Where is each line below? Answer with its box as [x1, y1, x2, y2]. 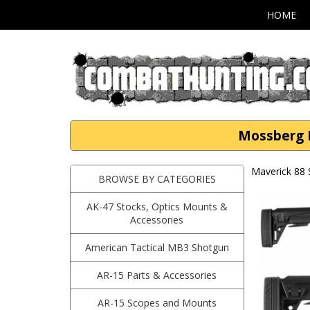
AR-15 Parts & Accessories [97, 268, 217, 282]
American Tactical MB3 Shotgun [84, 241, 229, 254]
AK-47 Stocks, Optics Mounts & [86, 200, 228, 213]
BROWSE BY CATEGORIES [98, 172, 216, 185]
